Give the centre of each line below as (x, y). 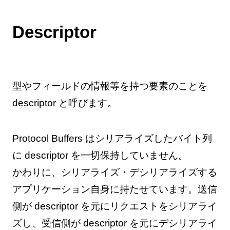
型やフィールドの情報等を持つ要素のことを (110, 86)
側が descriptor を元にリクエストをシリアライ (114, 206)
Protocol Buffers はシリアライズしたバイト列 (112, 138)
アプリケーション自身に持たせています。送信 (114, 189)
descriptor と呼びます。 (64, 103)
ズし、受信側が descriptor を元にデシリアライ (114, 223)
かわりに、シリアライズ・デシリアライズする (114, 172)
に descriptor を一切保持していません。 (100, 155)
